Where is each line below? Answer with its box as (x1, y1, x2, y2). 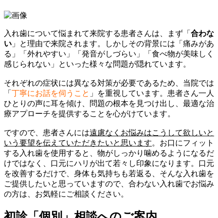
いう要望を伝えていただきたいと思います (4, 138, 152, 147)
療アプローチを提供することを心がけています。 (4, 109, 175, 118)
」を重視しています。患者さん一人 (90, 89, 214, 97)
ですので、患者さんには (4, 128, 90, 137)
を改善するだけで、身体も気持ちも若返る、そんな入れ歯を (4, 169, 214, 178)
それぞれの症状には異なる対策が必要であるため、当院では (4, 78, 214, 87)
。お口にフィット (152, 138, 214, 147)
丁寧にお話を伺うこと (12, 89, 90, 97)
